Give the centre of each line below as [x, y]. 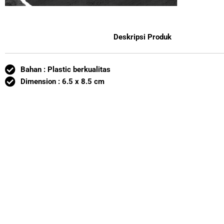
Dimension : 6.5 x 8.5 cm [63, 81]
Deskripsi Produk [142, 37]
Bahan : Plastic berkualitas [66, 69]
